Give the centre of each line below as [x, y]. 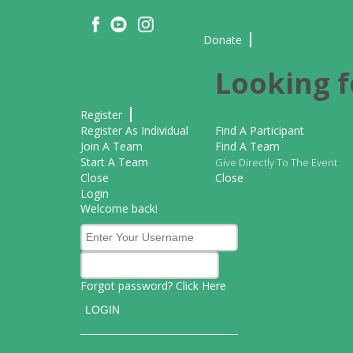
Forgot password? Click [141, 286]
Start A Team [114, 162]
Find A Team [247, 147]
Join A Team [111, 147]
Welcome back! [119, 209]
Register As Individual [134, 131]
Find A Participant [260, 131]
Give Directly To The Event [276, 163]
